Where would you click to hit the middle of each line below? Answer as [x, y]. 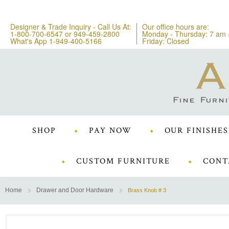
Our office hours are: [176, 27]
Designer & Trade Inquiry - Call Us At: [71, 27]
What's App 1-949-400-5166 [56, 41]
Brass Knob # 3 [147, 190]
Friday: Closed [166, 41]
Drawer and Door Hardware [75, 190]
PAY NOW [110, 131]
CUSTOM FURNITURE [123, 161]
